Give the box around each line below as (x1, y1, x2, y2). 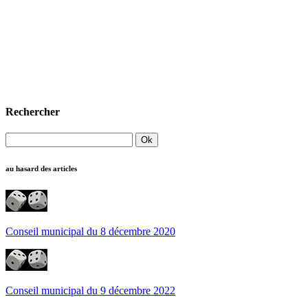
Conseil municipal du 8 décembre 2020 (5, 225, 175, 237)
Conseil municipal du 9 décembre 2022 (5, 284, 175, 296)
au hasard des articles (5, 164, 77, 173)
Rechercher (5, 105, 60, 118)
